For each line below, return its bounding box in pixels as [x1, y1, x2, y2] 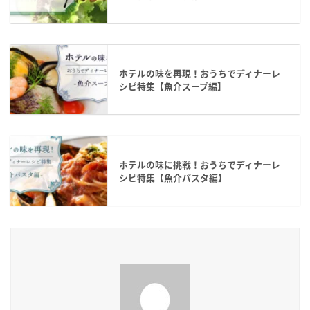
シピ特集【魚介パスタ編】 [119, 170, 227, 184]
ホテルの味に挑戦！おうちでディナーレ [119, 157, 280, 171]
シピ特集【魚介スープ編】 [119, 79, 226, 93]
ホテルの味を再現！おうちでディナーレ [119, 66, 280, 80]
